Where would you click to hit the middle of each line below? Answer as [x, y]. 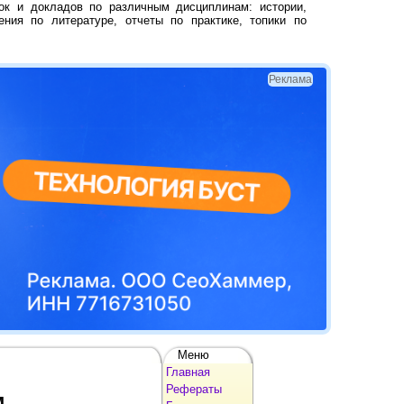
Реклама [291, 79]
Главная [188, 372]
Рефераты [194, 389]
